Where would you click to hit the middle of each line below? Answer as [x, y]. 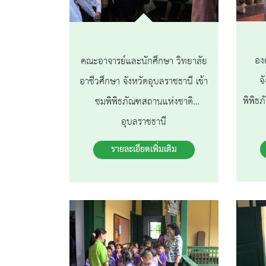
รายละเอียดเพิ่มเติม [144, 149]
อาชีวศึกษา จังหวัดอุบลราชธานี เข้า [144, 81]
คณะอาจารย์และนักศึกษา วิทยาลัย [144, 61]
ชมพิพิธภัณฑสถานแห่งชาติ [144, 102]
